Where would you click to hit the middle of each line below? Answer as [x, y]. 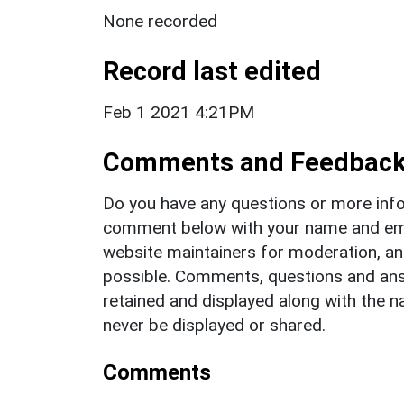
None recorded [160, 21]
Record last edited [212, 71]
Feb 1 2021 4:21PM [179, 112]
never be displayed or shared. [214, 325]
